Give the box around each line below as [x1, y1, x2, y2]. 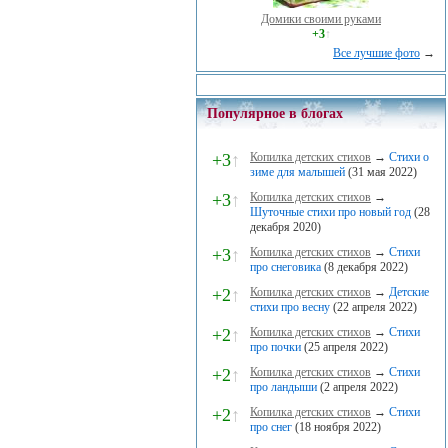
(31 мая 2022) [345, 165, 417, 179]
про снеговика [250, 260, 321, 274]
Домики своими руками [261, 12, 381, 26]
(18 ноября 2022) [292, 420, 381, 434]
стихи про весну [250, 300, 330, 314]
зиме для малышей [250, 165, 345, 179]
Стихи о [389, 150, 429, 164]
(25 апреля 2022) [301, 340, 388, 354]
